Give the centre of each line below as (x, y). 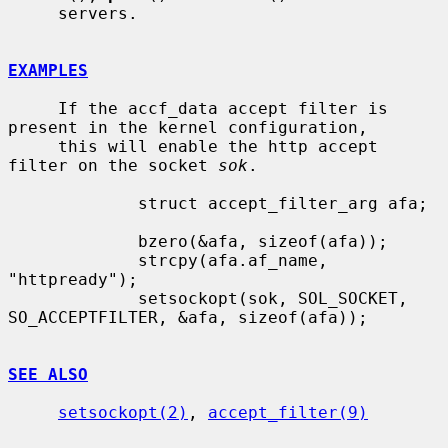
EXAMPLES (48, 70)
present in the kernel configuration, (188, 127)
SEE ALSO (48, 374)
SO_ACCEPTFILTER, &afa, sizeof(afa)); (188, 317)
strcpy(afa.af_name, (73, 260)
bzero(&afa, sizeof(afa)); (73, 241)
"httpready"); (73, 279)
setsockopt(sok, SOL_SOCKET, (73, 298)
